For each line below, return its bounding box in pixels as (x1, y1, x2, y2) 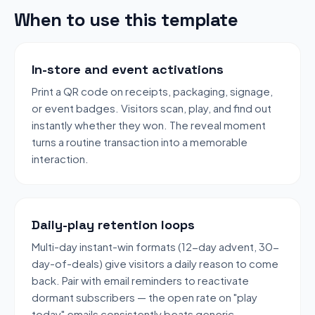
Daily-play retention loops (32, 216, 195, 233)
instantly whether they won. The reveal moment (32, 117, 266, 131)
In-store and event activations (32, 60, 224, 77)
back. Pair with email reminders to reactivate (32, 273, 249, 287)
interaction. (32, 151, 89, 165)
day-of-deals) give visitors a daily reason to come (32, 256, 278, 270)
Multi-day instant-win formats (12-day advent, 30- (32, 239, 279, 253)
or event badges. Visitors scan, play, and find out (32, 101, 271, 115)
